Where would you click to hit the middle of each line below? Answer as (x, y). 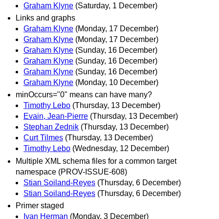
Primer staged (40, 205)
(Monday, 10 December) (117, 83)
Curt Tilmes (43, 138)
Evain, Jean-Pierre (56, 116)
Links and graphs (45, 18)
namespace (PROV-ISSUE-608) (71, 172)
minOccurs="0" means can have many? (84, 95)
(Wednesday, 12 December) (121, 149)
